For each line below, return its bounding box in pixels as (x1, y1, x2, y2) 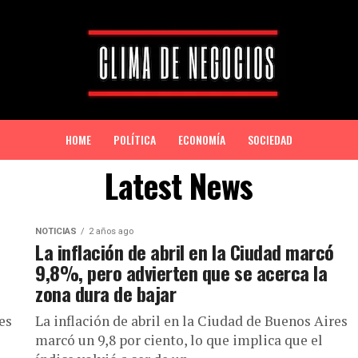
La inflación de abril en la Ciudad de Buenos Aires (35, 312, 348, 330)
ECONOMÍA (178, 131, 225, 148)
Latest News (105, 161, 253, 209)
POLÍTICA (113, 131, 156, 148)
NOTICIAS (35, 226, 77, 237)
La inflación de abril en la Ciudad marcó (35, 237, 334, 266)
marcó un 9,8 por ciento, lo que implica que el (35, 331, 323, 349)
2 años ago (89, 226, 133, 237)
